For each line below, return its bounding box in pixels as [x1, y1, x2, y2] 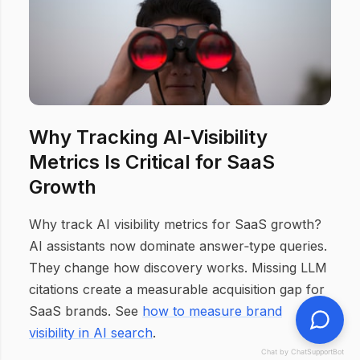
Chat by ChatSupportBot [261, 347, 344, 356]
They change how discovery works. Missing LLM [29, 260, 327, 276]
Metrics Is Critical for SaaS [29, 150, 275, 174]
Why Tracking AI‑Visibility [29, 125, 268, 149]
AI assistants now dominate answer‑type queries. [29, 238, 327, 254]
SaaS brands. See [29, 303, 142, 319]
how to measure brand [142, 303, 282, 319]
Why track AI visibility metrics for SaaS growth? [29, 216, 321, 232]
